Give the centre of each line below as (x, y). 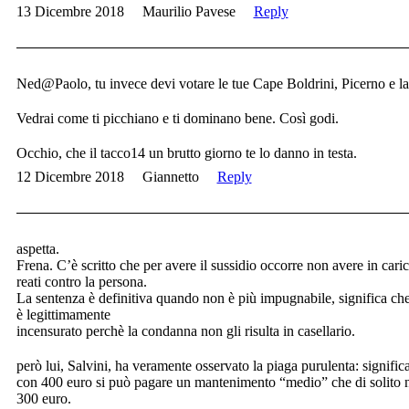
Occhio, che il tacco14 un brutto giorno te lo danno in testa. (186, 153)
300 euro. (43, 399)
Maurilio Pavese (189, 12)
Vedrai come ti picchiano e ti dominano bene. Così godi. (177, 119)
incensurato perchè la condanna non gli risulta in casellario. (185, 331)
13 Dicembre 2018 (70, 12)
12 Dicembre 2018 (70, 177)
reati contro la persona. (81, 282)
